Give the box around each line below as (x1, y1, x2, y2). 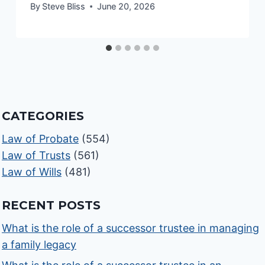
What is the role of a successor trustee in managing (2, 222, 260, 235)
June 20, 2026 (97, 1, 156, 12)
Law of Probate (2, 132, 79, 146)
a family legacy (2, 238, 77, 251)
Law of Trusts (2, 149, 71, 162)
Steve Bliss (42, 1, 86, 12)
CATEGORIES (2, 109, 85, 124)
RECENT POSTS (2, 198, 101, 213)
